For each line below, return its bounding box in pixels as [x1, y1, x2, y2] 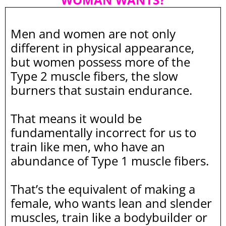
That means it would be [11, 110, 142, 127]
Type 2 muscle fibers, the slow [11, 68, 178, 85]
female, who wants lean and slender [11, 195, 212, 212]
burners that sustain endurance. [11, 82, 192, 99]
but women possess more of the [11, 53, 190, 71]
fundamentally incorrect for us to [11, 124, 196, 141]
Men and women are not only [11, 25, 176, 42]
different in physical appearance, [11, 39, 194, 56]
